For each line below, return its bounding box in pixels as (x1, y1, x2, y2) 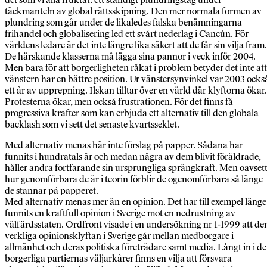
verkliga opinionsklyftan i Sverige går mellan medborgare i (5, 230, 234, 242)
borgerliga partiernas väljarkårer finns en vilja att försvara (5, 253, 232, 265)
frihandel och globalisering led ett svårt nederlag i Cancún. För (5, 28, 249, 40)
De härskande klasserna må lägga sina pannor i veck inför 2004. (5, 51, 256, 63)
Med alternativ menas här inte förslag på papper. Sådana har (5, 139, 243, 151)
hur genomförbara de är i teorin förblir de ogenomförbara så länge (5, 173, 263, 185)
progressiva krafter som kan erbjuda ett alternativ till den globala (5, 107, 259, 119)
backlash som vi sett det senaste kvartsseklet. (5, 119, 179, 131)
